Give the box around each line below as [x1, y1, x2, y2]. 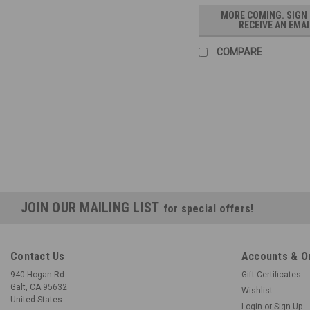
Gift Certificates [241, 270, 301, 280]
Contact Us [10, 250, 65, 264]
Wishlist [241, 286, 273, 296]
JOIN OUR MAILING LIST [21, 199, 163, 217]
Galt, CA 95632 [10, 282, 67, 293]
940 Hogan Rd [10, 270, 64, 280]
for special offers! [163, 202, 254, 216]
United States [10, 295, 62, 305]
